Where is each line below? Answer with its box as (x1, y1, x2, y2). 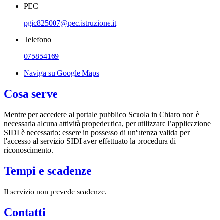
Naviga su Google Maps (24, 68, 99, 77)
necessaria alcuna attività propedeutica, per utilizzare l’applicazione (4, 119, 211, 128)
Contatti (4, 206, 46, 219)
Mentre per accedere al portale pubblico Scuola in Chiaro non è (4, 110, 199, 119)
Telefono (24, 35, 51, 44)
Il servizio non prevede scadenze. (4, 187, 109, 196)
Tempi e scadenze (4, 164, 92, 177)
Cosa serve (4, 87, 58, 100)
